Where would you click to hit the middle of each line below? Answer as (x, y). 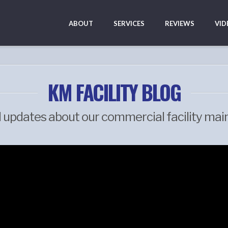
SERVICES (129, 23)
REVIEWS (180, 23)
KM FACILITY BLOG (114, 92)
